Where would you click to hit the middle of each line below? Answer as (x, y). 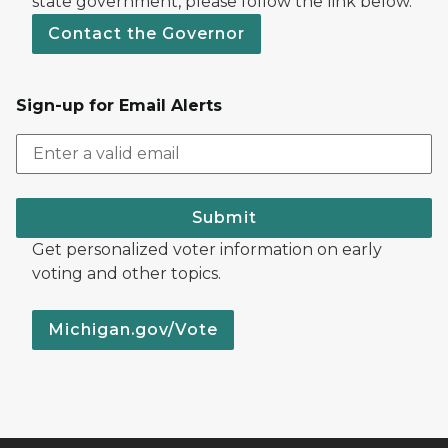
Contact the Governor (146, 33)
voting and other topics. (126, 273)
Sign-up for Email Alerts (119, 105)
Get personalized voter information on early (207, 249)
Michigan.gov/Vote (133, 329)
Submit (224, 217)
